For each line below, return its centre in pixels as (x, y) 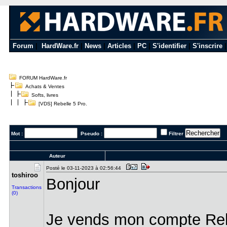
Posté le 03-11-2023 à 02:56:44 (85, 168)
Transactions (26, 187)
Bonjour (73, 184)
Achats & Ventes (45, 86)
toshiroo (25, 175)
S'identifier (169, 46)
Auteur (57, 156)
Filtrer (176, 134)
